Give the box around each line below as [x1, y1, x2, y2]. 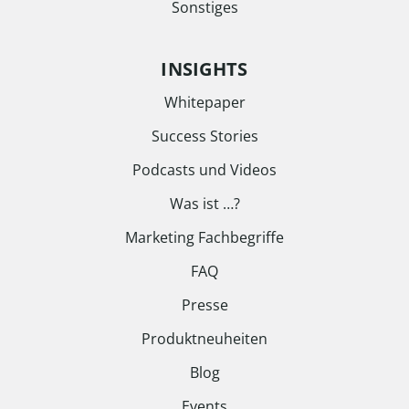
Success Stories [151, 126, 258, 146]
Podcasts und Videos [132, 160, 277, 180]
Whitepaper [163, 92, 246, 112]
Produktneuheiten [142, 329, 267, 349]
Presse [181, 295, 228, 315]
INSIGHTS [161, 57, 248, 81]
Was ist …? [169, 194, 240, 214]
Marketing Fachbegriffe [125, 227, 284, 247]
